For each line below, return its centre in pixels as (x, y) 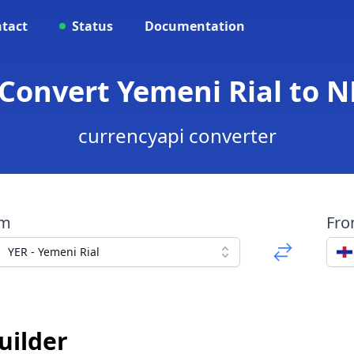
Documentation (195, 26)
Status (92, 26)
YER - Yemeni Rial (53, 252)
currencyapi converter (177, 136)
